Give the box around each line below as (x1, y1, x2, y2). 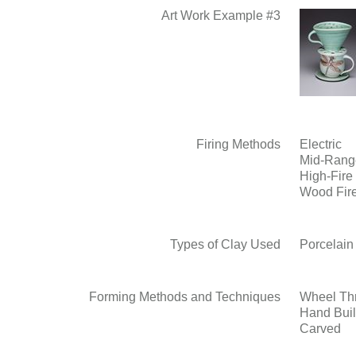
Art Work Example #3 (161, 9, 281, 22)
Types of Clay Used (170, 238, 281, 251)
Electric (299, 137, 342, 151)
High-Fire (299, 169, 353, 183)
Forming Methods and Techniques (89, 290, 281, 304)
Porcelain (299, 238, 354, 251)
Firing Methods (196, 137, 281, 151)
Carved (299, 322, 341, 335)
